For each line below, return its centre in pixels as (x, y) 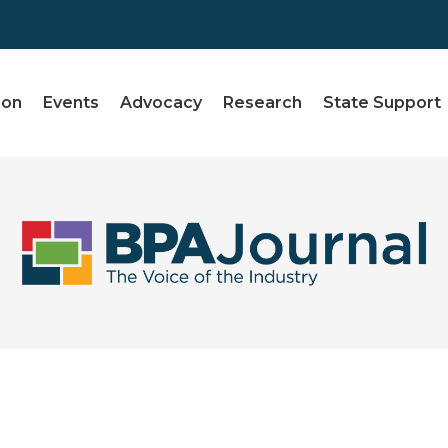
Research (263, 103)
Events (71, 103)
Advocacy (161, 103)
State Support (382, 103)
